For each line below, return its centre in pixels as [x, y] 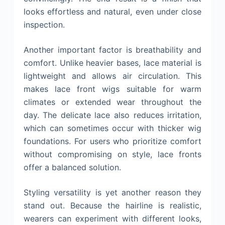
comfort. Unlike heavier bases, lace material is [113, 63]
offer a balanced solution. [72, 167]
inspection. [44, 24]
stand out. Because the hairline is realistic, [113, 205]
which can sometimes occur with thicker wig [113, 128]
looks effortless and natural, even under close [113, 11]
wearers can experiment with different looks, [113, 218]
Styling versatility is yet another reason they [113, 192]
